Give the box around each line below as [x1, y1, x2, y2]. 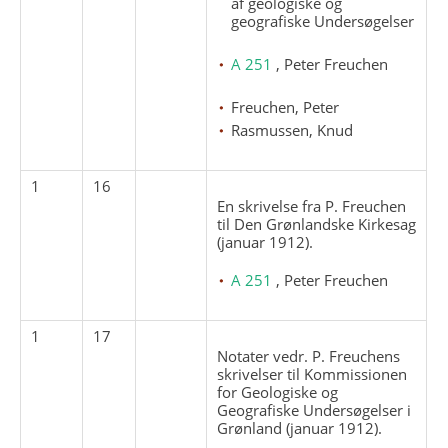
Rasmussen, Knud [231, 119, 354, 140]
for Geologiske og [217, 381, 339, 402]
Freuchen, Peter [231, 96, 340, 117]
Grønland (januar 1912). [217, 417, 383, 438]
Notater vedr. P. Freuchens [217, 345, 401, 366]
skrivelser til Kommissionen [217, 363, 408, 384]
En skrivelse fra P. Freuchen [217, 195, 407, 216]
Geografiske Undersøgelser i [217, 399, 412, 420]
